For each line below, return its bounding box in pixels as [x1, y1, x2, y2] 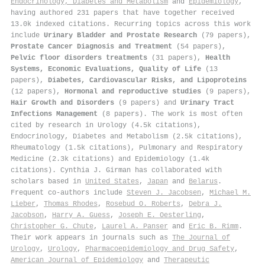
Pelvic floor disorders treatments [11, 53, 147, 62]
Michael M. [209, 188, 251, 197]
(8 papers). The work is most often [98, 109, 243, 118]
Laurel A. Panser [102, 222, 168, 231]
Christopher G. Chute [11, 222, 93, 231]
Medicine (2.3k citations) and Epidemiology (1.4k [11, 154, 209, 163]
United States [85, 177, 139, 186]
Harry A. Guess [52, 211, 110, 219]
